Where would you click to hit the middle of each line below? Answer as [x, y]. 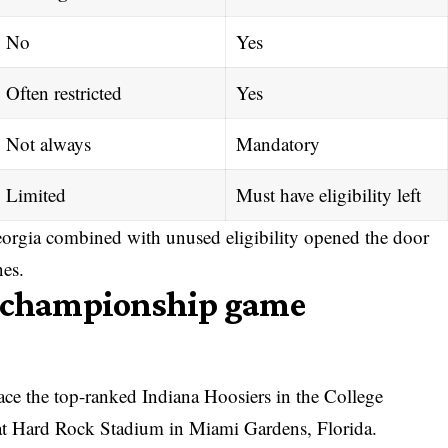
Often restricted [63, 92]
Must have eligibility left [328, 194]
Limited [35, 194]
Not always [48, 143]
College [354, 395]
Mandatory [277, 143]
